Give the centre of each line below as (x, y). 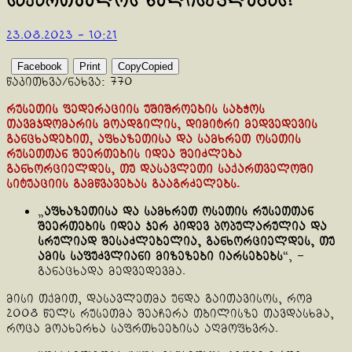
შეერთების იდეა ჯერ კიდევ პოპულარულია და (182, 226)
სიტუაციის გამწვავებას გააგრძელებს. (123, 184)
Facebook (40, 66)
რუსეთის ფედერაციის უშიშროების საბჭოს (136, 109)
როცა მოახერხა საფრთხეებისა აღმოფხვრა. (142, 328)
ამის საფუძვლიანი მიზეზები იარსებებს (160, 256)
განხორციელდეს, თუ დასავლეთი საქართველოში (160, 169)
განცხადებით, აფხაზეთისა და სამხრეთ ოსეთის (154, 139)
